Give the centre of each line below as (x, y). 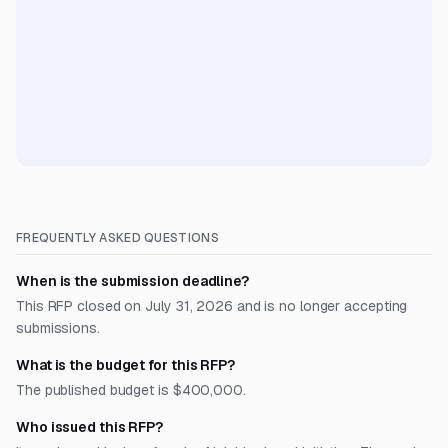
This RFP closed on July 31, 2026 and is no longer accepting (212, 306)
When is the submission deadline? (132, 281)
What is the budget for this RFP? (125, 365)
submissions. (58, 328)
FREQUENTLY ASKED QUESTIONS (117, 238)
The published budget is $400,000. (131, 390)
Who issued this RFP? (90, 427)
